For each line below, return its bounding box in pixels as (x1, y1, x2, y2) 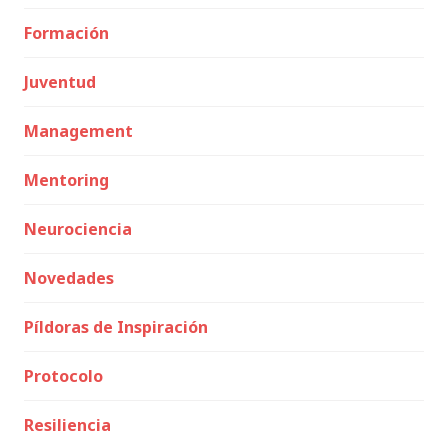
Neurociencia (24, 218, 132, 240)
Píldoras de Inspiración (24, 316, 208, 338)
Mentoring (24, 169, 109, 191)
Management (24, 120, 133, 142)
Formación (24, 22, 109, 44)
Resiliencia (24, 414, 111, 436)
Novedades (24, 267, 114, 289)
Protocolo (24, 365, 103, 387)
